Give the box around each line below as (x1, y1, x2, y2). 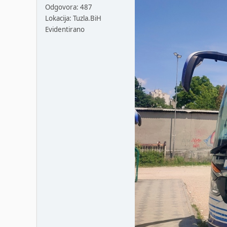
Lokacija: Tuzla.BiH (45, 14, 101, 23)
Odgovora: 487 (45, 3, 92, 12)
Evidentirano (45, 25, 85, 34)
